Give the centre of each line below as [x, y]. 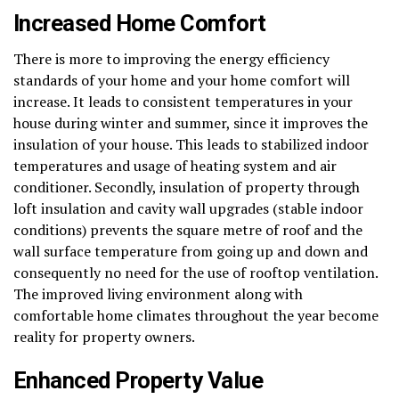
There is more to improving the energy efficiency [171, 58]
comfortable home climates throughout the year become [196, 315]
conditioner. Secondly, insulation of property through [187, 187]
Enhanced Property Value [138, 380]
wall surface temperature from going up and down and [191, 251]
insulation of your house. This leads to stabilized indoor [191, 144]
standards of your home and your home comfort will [182, 80]
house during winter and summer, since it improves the [191, 122]
